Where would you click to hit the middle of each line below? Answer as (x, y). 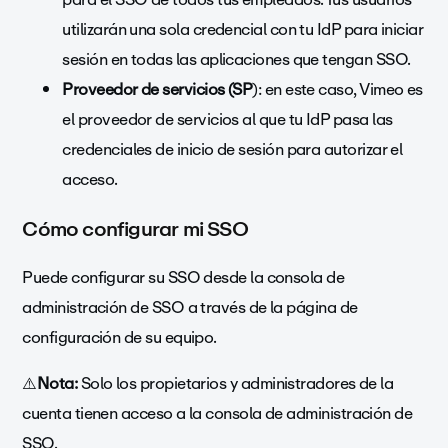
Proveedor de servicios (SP (157, 90)
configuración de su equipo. (121, 338)
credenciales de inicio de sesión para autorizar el (232, 150)
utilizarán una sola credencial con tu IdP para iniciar (243, 30)
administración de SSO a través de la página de (190, 308)
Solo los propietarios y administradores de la (237, 384)
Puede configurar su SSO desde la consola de (183, 278)
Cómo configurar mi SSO (135, 229)
